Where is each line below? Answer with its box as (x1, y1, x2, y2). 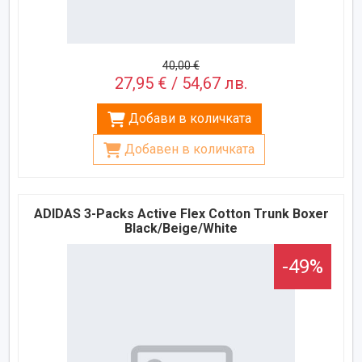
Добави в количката (128, 111, 251, 127)
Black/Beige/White (124, 221, 238, 237)
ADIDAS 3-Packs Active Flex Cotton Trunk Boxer (33, 206, 329, 222)
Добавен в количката (124, 141, 255, 158)
